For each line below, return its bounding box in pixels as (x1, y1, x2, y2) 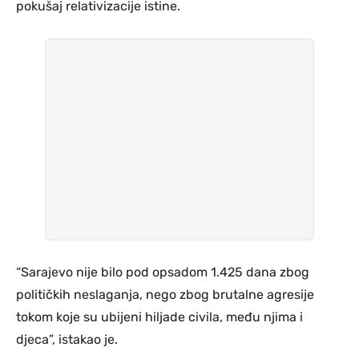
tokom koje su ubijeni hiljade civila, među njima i (16, 309, 303, 325)
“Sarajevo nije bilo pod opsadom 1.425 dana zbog (16, 264, 309, 280)
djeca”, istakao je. (16, 331, 118, 347)
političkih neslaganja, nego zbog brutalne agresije (16, 286, 314, 302)
